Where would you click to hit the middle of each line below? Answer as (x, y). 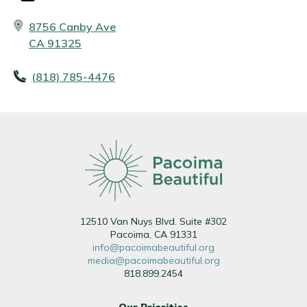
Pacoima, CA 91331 (153, 234)
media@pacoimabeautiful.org (153, 260)
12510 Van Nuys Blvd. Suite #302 (153, 221)
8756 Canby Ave (72, 27)
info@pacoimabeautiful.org (153, 247)
